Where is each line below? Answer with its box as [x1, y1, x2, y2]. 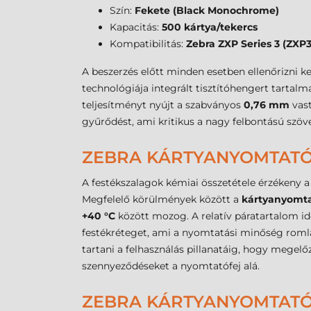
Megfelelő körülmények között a [82, 193, 242, 206]
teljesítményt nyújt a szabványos [82, 99, 244, 112]
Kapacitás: [110, 21, 162, 34]
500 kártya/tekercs [162, 21, 258, 34]
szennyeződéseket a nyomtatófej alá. [82, 260, 260, 273]
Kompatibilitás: [110, 37, 186, 51]
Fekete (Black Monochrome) [135, 4, 279, 17]
